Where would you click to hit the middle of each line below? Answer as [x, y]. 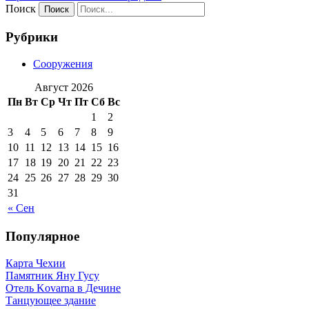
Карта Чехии [36, 263]
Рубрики [32, 37]
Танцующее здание [51, 300]
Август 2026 [64, 87]
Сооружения [63, 63]
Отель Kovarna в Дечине [63, 288]
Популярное [42, 237]
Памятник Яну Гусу [52, 276]
